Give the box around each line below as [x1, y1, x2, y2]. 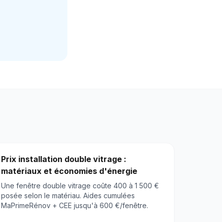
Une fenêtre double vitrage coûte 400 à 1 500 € [1, 181, 160, 190]
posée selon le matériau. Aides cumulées [1, 191, 135, 200]
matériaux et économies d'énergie [1, 166, 138, 176]
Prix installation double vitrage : [1, 154, 127, 165]
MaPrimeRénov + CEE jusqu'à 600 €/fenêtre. [1, 201, 149, 210]
